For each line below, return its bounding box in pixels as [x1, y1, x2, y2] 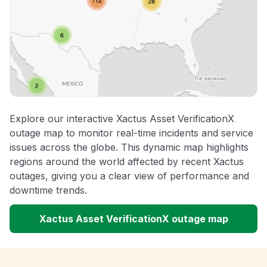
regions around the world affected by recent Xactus [10, 156, 244, 168]
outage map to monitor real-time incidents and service [10, 127, 253, 139]
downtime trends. [10, 184, 87, 197]
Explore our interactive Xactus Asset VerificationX [10, 113, 234, 125]
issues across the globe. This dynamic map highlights [10, 141, 249, 154]
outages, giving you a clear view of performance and [10, 170, 249, 182]
